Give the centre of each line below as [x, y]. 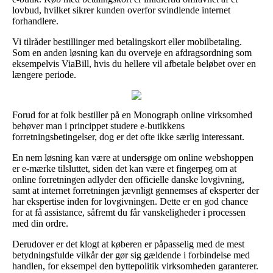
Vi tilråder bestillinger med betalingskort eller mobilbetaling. [127, 41]
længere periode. [44, 74]
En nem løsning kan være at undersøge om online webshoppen [133, 157]
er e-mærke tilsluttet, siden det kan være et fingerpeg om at [124, 168]
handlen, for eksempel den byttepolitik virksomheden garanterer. [135, 266]
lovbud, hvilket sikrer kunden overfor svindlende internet [121, 10]
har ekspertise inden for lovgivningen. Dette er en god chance [130, 201]
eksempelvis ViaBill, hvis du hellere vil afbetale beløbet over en [134, 63]
